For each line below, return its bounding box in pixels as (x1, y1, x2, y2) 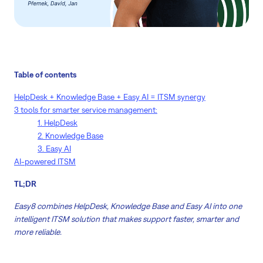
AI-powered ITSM (14, 157, 76, 167)
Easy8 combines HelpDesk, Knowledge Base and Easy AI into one (14, 201, 242, 211)
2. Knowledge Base (38, 131, 103, 141)
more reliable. (14, 227, 62, 237)
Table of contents (14, 70, 77, 80)
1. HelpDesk (38, 118, 77, 128)
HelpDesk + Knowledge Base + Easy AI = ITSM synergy (14, 92, 205, 102)
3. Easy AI (38, 144, 71, 154)
